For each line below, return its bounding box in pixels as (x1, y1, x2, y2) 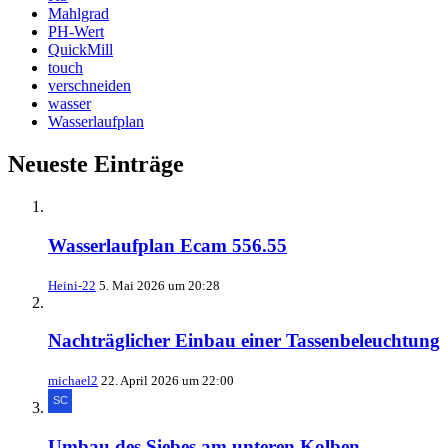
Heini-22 (48, 277, 96, 293)
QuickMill (48, 41, 113, 59)
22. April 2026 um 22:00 (101, 372, 234, 388)
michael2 (48, 372, 98, 388)
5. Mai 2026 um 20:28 (99, 277, 220, 293)
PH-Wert (48, 23, 104, 41)
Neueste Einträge (8, 151, 184, 178)
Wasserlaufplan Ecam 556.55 (48, 234, 287, 256)
